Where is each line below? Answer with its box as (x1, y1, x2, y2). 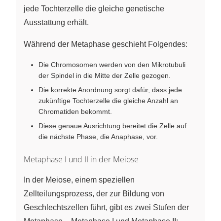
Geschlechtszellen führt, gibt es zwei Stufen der (24, 203, 189, 212)
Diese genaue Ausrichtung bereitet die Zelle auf (38, 121, 186, 130)
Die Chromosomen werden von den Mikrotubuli (38, 60, 185, 69)
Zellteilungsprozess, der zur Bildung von (24, 189, 164, 198)
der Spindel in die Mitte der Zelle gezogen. (38, 71, 171, 79)
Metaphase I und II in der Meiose (24, 153, 139, 165)
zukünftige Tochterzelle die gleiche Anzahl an (38, 96, 178, 105)
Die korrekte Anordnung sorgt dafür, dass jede (38, 85, 182, 94)
